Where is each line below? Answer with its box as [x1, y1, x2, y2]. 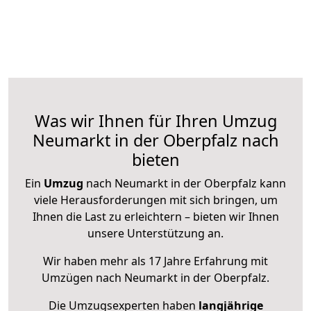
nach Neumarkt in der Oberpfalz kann [83, 176, 286, 192]
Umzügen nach [42, 270, 124, 286]
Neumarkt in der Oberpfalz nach [32, 129, 279, 152]
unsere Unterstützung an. [87, 226, 224, 242]
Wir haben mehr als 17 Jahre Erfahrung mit [43, 253, 268, 269]
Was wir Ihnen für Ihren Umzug [34, 110, 277, 133]
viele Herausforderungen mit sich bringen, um [33, 192, 278, 208]
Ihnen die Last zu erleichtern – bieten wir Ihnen [32, 209, 279, 225]
